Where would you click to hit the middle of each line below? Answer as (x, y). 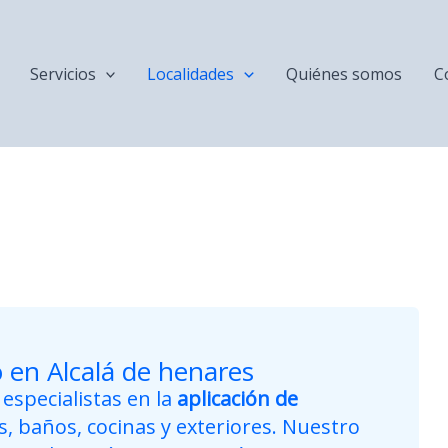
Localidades (191, 73)
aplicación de (237, 398)
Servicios (62, 73)
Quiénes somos (344, 73)
